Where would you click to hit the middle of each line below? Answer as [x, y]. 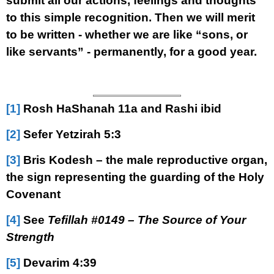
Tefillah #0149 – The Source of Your [147, 220]
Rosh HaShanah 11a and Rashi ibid [121, 109]
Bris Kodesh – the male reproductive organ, [144, 160]
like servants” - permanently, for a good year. [131, 52]
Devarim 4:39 [58, 263]
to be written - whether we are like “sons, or [127, 35]
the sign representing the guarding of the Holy [135, 177]
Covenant [33, 194]
